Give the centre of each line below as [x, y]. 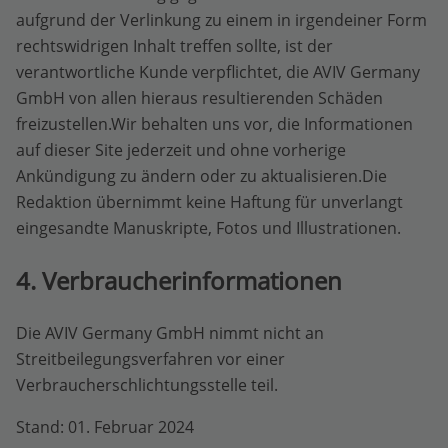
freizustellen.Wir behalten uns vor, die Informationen [214, 124]
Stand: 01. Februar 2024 [105, 427]
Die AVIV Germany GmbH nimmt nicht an [170, 333]
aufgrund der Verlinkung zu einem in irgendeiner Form [221, 20]
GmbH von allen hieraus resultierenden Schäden [199, 98]
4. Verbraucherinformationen [179, 281]
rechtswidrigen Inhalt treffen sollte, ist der [174, 46]
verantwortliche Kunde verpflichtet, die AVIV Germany [218, 72]
